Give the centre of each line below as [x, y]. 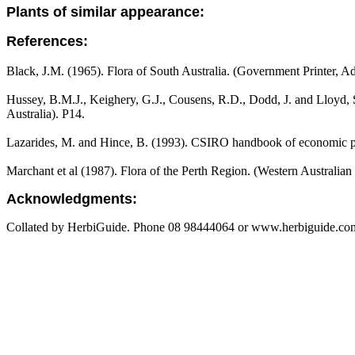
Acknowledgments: [72, 199]
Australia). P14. [46, 114]
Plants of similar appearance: [105, 12]
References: [47, 41]
